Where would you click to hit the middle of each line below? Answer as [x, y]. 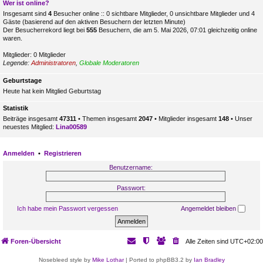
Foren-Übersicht [36, 242]
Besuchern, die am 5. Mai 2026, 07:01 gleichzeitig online [177, 30]
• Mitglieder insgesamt [186, 119]
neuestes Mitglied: [29, 127]
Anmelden [19, 153]
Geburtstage [22, 80]
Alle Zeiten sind [208, 242]
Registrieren [63, 153]
